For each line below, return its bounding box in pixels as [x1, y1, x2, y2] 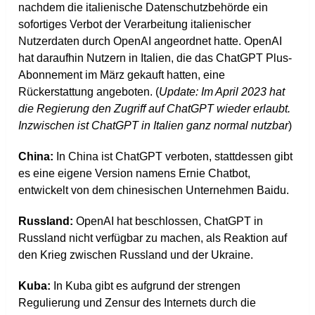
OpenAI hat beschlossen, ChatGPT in [76, 215, 264, 228]
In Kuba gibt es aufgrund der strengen [53, 280, 241, 292]
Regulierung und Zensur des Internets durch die [18, 297, 257, 309]
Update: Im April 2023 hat [159, 86, 285, 98]
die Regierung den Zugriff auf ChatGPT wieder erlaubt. [18, 103, 291, 115]
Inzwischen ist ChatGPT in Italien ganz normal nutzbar [18, 120, 289, 132]
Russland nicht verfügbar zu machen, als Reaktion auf [18, 232, 288, 245]
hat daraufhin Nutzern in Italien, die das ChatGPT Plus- [18, 52, 292, 65]
